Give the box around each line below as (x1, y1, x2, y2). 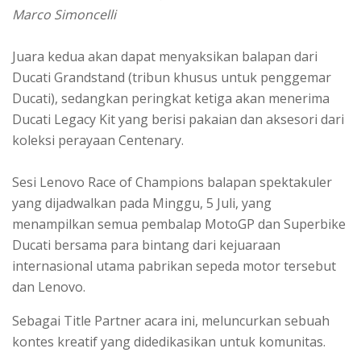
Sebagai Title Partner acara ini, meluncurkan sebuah (12, 312, 330, 330)
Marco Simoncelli (12, 6, 116, 24)
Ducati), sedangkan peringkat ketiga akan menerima (12, 89, 330, 108)
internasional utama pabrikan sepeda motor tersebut (12, 257, 336, 276)
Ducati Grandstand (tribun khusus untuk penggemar (12, 68, 331, 87)
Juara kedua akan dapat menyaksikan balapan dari (12, 48, 317, 66)
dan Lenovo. (12, 278, 85, 297)
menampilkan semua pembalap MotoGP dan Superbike (12, 215, 346, 234)
